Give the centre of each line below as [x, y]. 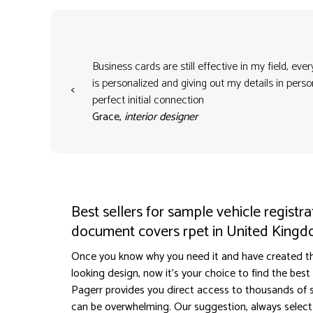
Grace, [108, 117]
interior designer [161, 117]
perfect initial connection [148, 101]
